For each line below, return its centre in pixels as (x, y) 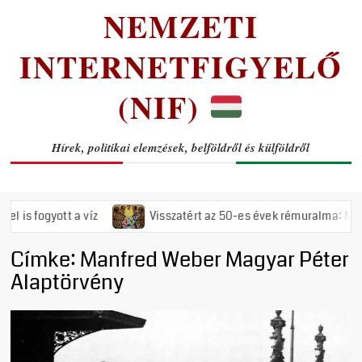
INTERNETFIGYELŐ (181, 67)
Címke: (46, 260)
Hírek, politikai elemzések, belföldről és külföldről (181, 147)
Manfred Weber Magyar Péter (215, 260)
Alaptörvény (67, 282)
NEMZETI (181, 26)
